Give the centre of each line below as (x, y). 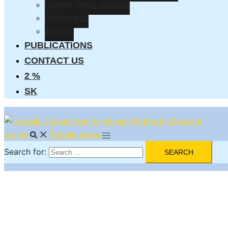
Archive (59, 31)
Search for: (25, 152)
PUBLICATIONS (59, 45)
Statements (67, 18)
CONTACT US (54, 61)
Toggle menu (75, 134)
